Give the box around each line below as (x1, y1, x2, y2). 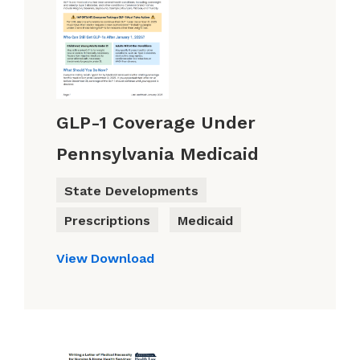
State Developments (64, 183, 198, 199)
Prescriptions (64, 213, 150, 229)
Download (91, 251, 154, 267)
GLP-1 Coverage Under (56, 112, 256, 133)
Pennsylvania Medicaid (56, 144, 259, 165)
